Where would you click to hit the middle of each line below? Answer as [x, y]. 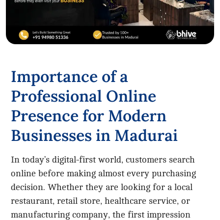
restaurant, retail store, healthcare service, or [101, 201]
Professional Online [84, 96]
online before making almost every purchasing [104, 173]
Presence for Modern [89, 115]
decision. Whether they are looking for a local [102, 187]
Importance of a [70, 76]
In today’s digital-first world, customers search [103, 159]
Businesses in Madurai [95, 135]
